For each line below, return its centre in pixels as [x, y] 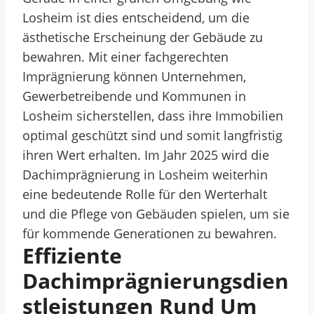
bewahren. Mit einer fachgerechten [125, 57]
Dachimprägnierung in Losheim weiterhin [145, 175]
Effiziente [72, 255]
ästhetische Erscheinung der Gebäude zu [143, 37]
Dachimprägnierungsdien [156, 281]
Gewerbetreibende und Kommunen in [134, 96]
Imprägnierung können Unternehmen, [134, 76]
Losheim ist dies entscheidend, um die [136, 18]
